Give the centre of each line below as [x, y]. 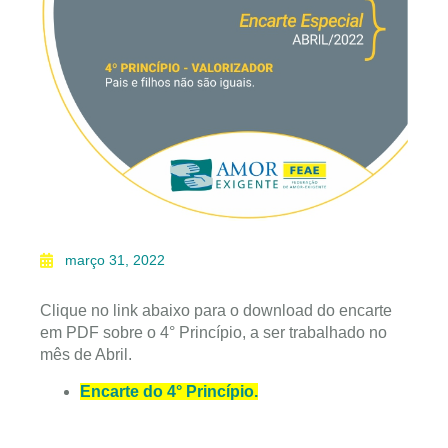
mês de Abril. [86, 355]
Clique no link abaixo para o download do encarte [216, 311]
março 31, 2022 [115, 260]
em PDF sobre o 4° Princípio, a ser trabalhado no [213, 333]
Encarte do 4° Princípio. [169, 391]
